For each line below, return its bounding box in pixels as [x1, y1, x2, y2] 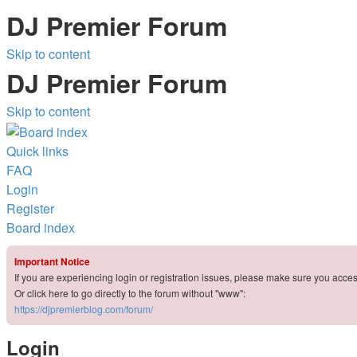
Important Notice [14, 253, 90, 269]
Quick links [6, 141, 69, 160]
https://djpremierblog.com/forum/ [14, 301, 153, 316]
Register [6, 198, 54, 218]
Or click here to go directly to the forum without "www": [14, 285, 245, 300]
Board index [6, 218, 75, 237]
